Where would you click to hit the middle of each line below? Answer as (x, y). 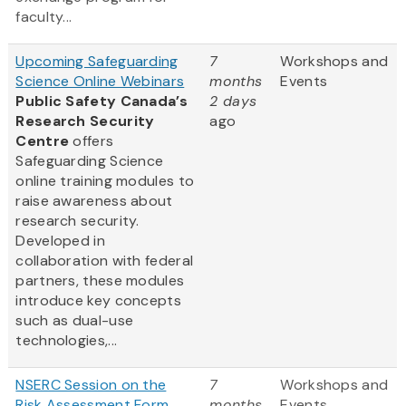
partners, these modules (100, 281)
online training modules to (105, 181)
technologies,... (67, 341)
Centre (44, 141)
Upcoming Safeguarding (97, 62)
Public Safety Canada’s (101, 101)
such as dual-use (75, 321)
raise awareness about (94, 201)
